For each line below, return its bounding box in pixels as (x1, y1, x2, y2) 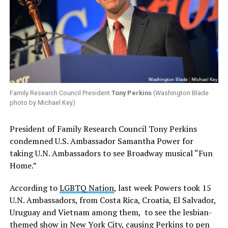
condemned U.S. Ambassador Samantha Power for (9, 135, 193, 147)
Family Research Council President (9, 89, 111, 97)
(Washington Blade (151, 89, 209, 97)
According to (9, 182, 60, 194)
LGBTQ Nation (59, 182, 114, 194)
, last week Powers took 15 (113, 182, 211, 194)
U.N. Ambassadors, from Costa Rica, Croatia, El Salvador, (9, 194, 216, 206)
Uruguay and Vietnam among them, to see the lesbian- (9, 207, 212, 218)
